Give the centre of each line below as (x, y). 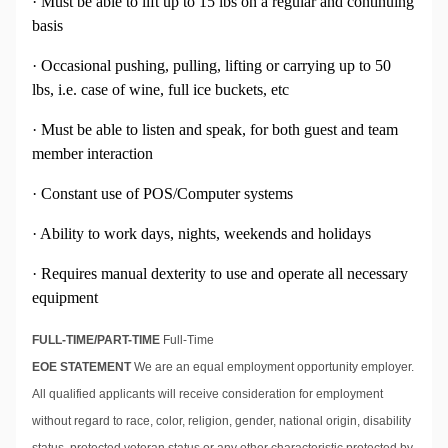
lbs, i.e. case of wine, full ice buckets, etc (160, 90)
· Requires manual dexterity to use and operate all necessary (220, 274)
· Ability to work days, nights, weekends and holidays (201, 234)
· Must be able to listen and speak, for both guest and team (215, 130)
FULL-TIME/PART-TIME (97, 340)
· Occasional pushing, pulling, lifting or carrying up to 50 (211, 66)
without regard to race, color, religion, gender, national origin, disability (221, 421)
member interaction (92, 154)
